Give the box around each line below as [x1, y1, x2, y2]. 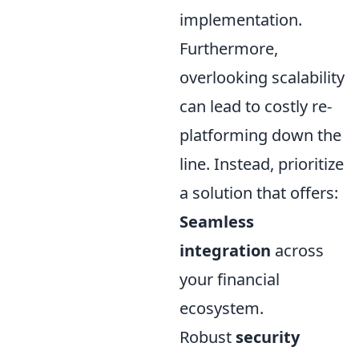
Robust [179, 325, 236, 348]
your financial [179, 268, 280, 290]
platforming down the [179, 123, 341, 146]
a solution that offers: [179, 181, 338, 204]
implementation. [179, 8, 302, 30]
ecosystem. [179, 296, 264, 319]
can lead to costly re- [179, 95, 332, 117]
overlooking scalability [179, 66, 345, 88]
